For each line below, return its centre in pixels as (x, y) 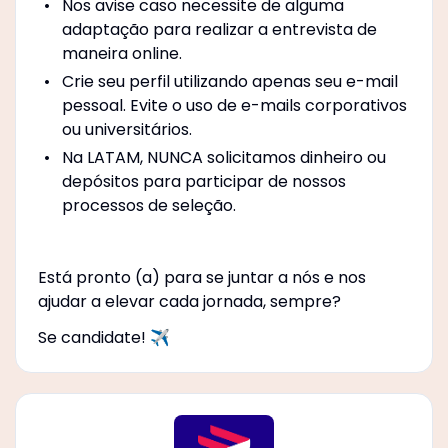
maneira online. (121, 53)
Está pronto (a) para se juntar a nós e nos (201, 277)
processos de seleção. (148, 205)
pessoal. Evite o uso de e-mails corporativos (234, 105)
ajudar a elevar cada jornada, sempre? (189, 301)
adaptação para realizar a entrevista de (219, 29)
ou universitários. (126, 129)
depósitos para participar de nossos (203, 181)
